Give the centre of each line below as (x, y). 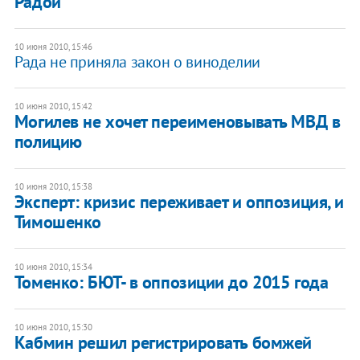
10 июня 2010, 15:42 (53, 106)
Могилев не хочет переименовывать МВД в (177, 122)
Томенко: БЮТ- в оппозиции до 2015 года (171, 282)
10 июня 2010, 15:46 (53, 47)
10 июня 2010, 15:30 (53, 327)
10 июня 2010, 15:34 (53, 267)
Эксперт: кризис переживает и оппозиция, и (179, 202)
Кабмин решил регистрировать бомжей (163, 343)
